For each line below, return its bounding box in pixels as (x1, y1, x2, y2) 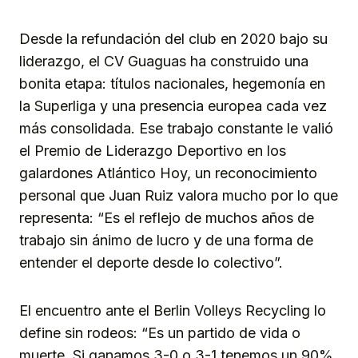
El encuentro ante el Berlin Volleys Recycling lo (19, 302, 326, 320)
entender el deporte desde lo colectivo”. (19, 254, 283, 272)
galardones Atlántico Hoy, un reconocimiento (19, 165, 317, 182)
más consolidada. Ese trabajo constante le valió (19, 120, 333, 137)
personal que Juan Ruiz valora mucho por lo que (19, 187, 338, 205)
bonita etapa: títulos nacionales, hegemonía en (19, 75, 325, 93)
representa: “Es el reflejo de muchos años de (19, 209, 314, 227)
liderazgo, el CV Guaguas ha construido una (19, 53, 308, 70)
